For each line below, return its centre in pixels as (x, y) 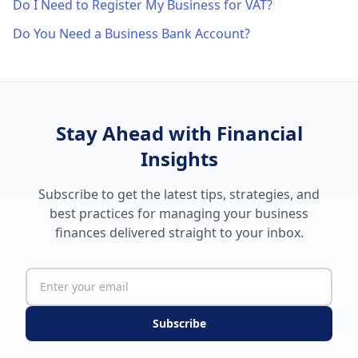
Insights (179, 159)
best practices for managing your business (179, 213)
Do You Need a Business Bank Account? (131, 34)
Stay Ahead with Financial (179, 133)
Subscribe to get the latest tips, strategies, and (179, 194)
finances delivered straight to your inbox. (179, 233)
